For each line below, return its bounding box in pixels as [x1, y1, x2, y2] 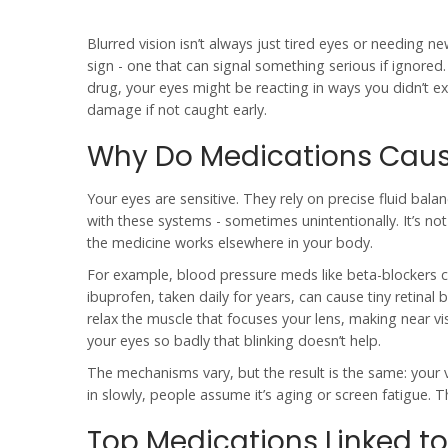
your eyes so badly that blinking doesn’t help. [87, 331, 381, 350]
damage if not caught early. [87, 100, 267, 119]
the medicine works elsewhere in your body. [87, 233, 373, 252]
